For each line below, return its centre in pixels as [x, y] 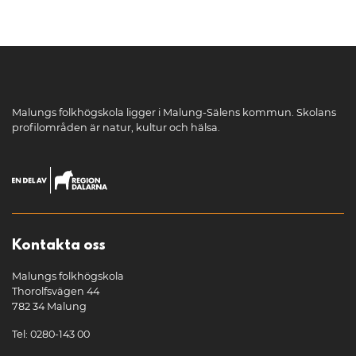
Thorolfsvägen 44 [56, 292]
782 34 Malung [49, 307]
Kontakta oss [59, 247]
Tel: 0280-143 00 [51, 335]
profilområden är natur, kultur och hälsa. [116, 127]
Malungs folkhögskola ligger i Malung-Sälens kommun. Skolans [174, 112]
